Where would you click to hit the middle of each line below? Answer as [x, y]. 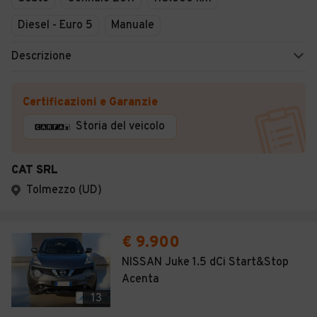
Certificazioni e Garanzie [90, 103]
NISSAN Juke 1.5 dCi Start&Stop [205, 263]
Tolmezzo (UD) [64, 190]
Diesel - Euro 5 [55, 25]
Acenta [140, 279]
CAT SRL [35, 171]
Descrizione [41, 57]
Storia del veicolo [120, 127]
